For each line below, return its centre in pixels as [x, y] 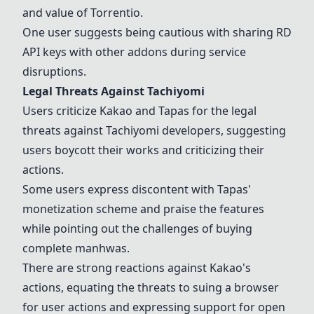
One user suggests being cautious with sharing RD [157, 32]
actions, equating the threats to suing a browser [151, 287]
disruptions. [54, 71]
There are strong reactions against [116, 268]
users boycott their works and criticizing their [143, 150]
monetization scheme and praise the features [143, 209]
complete [49, 248]
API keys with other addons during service [134, 52]
